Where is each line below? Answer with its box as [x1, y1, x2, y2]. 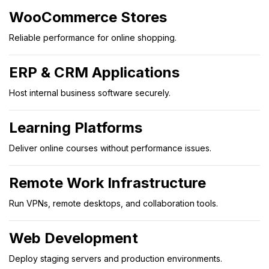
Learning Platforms [9, 118, 142, 136]
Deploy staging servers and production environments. [9, 253, 222, 264]
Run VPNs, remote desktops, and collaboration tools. [9, 198, 218, 208]
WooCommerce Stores [9, 8, 167, 26]
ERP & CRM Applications [9, 63, 180, 81]
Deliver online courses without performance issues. [9, 142, 211, 153]
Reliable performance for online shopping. [9, 32, 177, 43]
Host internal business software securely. [9, 87, 171, 98]
